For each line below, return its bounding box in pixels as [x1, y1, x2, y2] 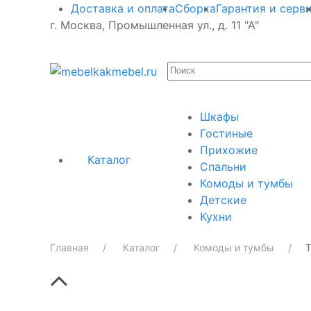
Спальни [200, 160, 246, 174]
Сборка [175, 1, 216, 15]
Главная [50, 242, 89, 253]
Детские [200, 193, 246, 207]
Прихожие [200, 143, 258, 157]
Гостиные [200, 126, 253, 140]
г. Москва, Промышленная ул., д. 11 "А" [50, 18, 259, 32]
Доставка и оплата [71, 1, 175, 15]
